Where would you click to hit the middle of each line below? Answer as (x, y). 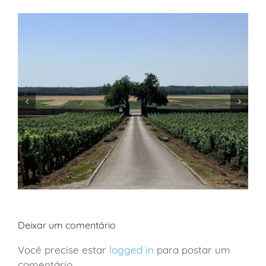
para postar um (192, 250)
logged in (132, 250)
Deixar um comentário (67, 225)
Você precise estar (64, 250)
